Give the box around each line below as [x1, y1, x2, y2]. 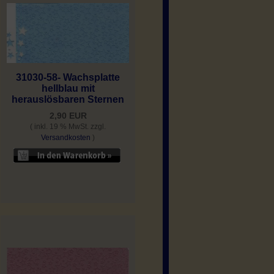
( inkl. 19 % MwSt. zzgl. [30, 122, 106, 131]
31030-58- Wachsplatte [16, 72, 120, 83]
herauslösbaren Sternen [12, 94, 124, 105]
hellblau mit [41, 83, 95, 94]
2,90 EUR [49, 111, 87, 121]
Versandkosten [41, 133, 91, 143]
